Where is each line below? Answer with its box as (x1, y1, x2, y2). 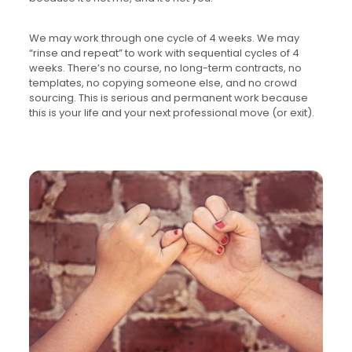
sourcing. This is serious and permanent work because (28, 90, 308, 105)
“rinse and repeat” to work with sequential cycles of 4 (28, 45, 299, 60)
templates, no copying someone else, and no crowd (28, 75, 297, 90)
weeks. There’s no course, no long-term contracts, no (28, 60, 302, 75)
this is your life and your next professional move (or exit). (28, 104, 314, 120)
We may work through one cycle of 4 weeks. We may (28, 30, 299, 46)
